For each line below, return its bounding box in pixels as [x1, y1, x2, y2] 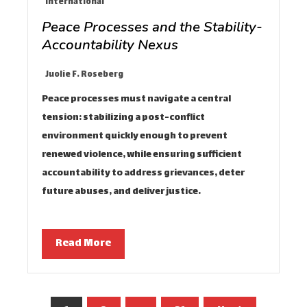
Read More [56, 234, 111, 253]
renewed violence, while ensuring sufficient [42, 146, 242, 163]
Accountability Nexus [42, 34, 178, 54]
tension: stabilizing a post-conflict [42, 109, 205, 126]
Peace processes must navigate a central [42, 90, 231, 108]
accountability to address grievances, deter [42, 164, 245, 182]
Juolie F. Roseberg [45, 67, 123, 82]
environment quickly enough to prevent [42, 127, 228, 145]
